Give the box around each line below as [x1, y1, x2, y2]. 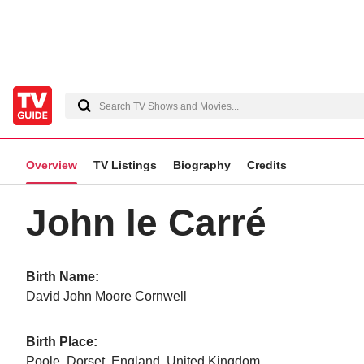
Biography [173, 158, 231, 171]
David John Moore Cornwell [26, 289, 187, 303]
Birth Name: [26, 270, 99, 284]
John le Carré [26, 201, 266, 244]
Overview [26, 158, 77, 171]
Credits [247, 158, 287, 171]
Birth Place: [26, 335, 97, 349]
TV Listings [93, 158, 157, 171]
